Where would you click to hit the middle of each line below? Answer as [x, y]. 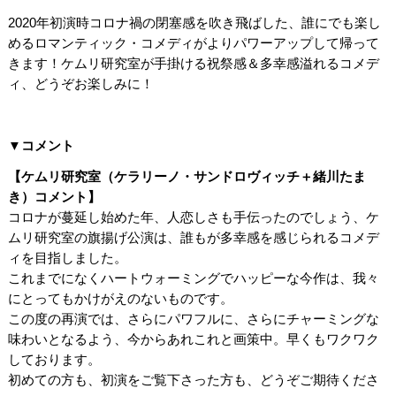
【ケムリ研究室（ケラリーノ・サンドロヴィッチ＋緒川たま [187, 176]
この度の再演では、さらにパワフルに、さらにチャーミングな [193, 319]
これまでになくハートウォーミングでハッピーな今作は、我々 [193, 278]
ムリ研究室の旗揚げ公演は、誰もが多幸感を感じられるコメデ [193, 237]
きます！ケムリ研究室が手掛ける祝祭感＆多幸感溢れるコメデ [193, 63]
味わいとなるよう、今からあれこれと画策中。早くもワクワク [193, 339]
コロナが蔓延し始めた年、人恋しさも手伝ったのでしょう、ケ [193, 217]
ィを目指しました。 [67, 258]
